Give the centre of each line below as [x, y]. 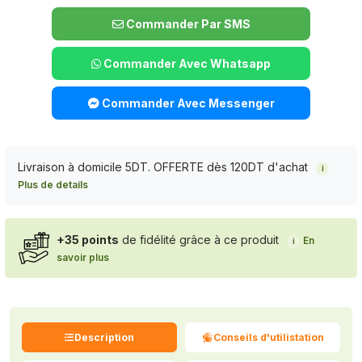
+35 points [88, 240]
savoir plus [83, 258]
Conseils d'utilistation [268, 337]
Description [104, 337]
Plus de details [53, 185]
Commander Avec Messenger [187, 103]
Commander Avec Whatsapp [186, 64]
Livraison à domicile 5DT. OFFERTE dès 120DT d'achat [163, 167]
